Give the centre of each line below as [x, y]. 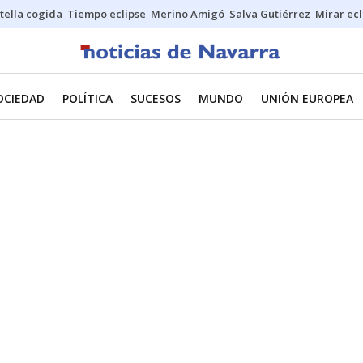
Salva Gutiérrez [270, 14]
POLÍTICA [88, 98]
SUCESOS [156, 98]
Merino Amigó [188, 14]
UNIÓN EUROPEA [307, 98]
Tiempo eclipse [107, 14]
